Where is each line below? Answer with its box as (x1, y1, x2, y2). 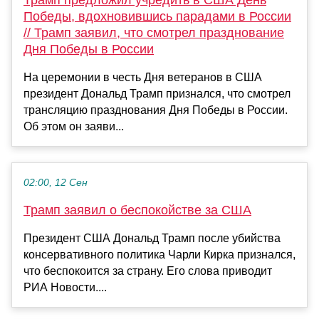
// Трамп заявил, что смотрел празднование (23, 25, 284, 40)
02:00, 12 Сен (23, 177, 88, 188)
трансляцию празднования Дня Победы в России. (23, 103, 288, 116)
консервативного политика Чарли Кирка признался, (23, 248, 296, 261)
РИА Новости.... (23, 281, 107, 293)
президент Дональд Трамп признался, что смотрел (23, 87, 291, 100)
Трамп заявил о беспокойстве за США (23, 202, 251, 217)
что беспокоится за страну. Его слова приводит (23, 264, 272, 277)
